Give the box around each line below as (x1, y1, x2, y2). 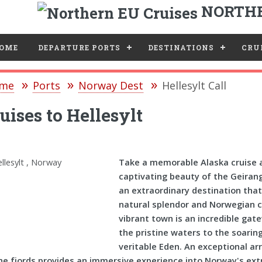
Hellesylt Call (161, 78, 226, 93)
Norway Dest (78, 78, 144, 93)
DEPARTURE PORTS (37, 43, 120, 53)
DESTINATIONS (147, 43, 214, 53)
